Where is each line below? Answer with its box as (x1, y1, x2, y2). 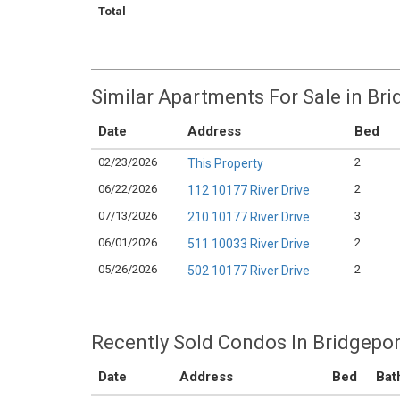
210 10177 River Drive (187, 210, 310, 224)
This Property (187, 156, 263, 171)
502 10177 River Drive (187, 263, 310, 278)
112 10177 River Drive (187, 183, 310, 197)
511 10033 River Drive (187, 237, 310, 251)
